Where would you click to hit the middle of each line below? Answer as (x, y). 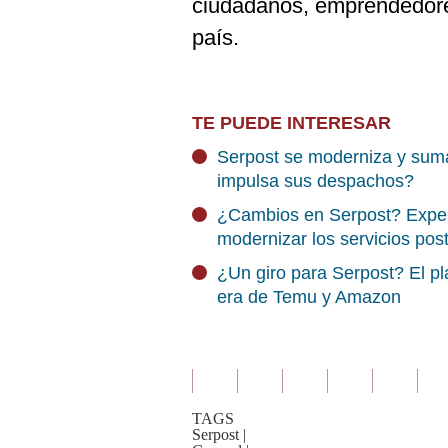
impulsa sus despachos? (315, 181)
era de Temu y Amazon (309, 297)
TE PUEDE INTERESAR (291, 123)
